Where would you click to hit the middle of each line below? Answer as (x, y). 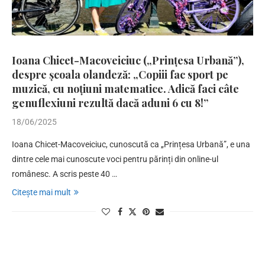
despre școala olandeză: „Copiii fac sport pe (120, 74)
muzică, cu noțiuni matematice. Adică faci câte (125, 88)
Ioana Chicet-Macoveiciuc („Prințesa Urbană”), (128, 60)
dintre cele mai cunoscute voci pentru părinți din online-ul (115, 159)
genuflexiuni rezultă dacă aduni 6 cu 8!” (110, 103)
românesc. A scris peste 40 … (64, 174)
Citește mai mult (41, 192)
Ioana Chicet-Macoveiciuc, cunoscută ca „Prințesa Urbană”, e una (131, 144)
